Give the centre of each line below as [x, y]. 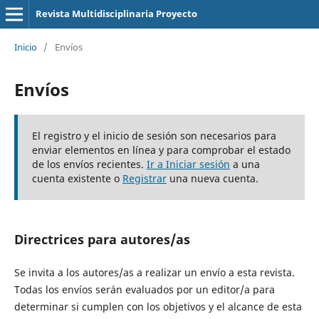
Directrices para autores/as [102, 239]
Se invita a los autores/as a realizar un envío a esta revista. [154, 272]
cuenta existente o [77, 178]
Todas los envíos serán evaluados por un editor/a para [144, 289]
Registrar [144, 178]
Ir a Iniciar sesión [188, 164]
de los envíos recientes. [89, 164]
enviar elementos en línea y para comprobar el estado [161, 150]
